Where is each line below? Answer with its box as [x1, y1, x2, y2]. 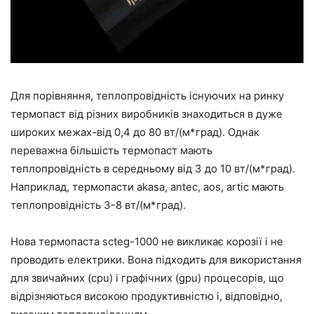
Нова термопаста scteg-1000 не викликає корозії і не [11, 235, 283, 249]
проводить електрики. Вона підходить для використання [11, 253, 301, 267]
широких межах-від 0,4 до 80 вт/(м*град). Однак [11, 125, 259, 139]
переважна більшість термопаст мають [11, 144, 212, 158]
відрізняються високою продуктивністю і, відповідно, [11, 289, 282, 303]
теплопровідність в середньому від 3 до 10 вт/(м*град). [11, 162, 295, 176]
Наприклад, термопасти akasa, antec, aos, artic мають [11, 180, 284, 194]
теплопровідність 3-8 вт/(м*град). [11, 198, 186, 212]
